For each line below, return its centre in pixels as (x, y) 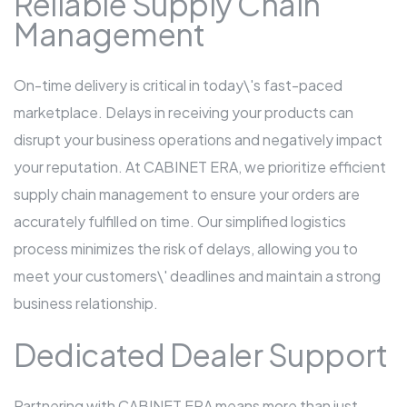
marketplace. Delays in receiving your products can (184, 113)
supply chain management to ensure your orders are (187, 194)
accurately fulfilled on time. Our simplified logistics (180, 222)
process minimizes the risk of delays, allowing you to (186, 249)
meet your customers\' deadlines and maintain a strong (197, 276)
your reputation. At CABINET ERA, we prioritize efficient (200, 167)
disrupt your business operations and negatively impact (198, 140)
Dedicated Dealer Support (200, 355)
